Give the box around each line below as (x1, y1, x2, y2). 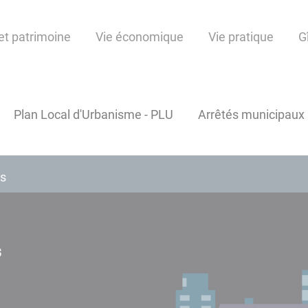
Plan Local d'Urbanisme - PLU (14, 107, 173, 122)
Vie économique (96, 30, 184, 45)
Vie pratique (208, 30, 274, 45)
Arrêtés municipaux (198, 107, 305, 122)
